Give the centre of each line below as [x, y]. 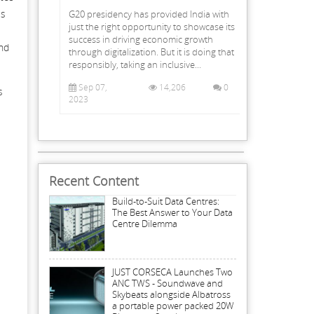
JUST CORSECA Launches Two [172, 272]
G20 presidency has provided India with [149, 14]
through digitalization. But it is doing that [151, 52]
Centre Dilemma [144, 224]
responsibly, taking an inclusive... [135, 64]
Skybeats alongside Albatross [171, 295]
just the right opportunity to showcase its [151, 26]
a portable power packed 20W [173, 306]
